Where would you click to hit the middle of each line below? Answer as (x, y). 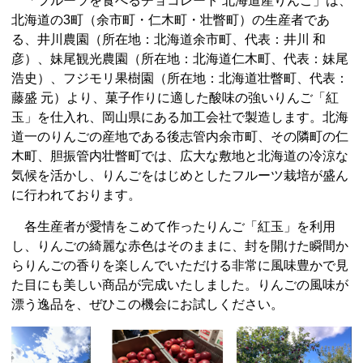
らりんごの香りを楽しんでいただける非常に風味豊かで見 (180, 265)
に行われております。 (76, 194)
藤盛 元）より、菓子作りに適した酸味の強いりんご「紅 (175, 97)
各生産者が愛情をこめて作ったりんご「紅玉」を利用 (173, 226)
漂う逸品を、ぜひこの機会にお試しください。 (147, 304)
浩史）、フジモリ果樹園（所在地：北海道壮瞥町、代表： (180, 78)
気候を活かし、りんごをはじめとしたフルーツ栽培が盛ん (180, 175)
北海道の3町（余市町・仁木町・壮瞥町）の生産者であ (171, 19)
